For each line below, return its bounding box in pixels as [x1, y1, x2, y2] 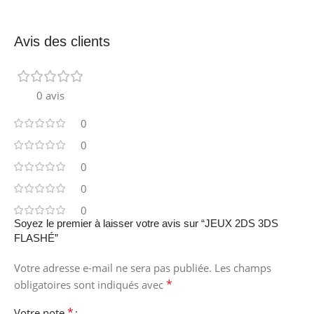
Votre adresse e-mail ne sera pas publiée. [14, 260, 212, 275]
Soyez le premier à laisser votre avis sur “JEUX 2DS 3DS [14, 217, 278, 229]
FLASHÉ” [14, 231, 58, 244]
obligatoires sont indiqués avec [14, 277, 166, 292]
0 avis [36, 88, 64, 102]
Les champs [214, 260, 271, 275]
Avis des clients [14, 33, 110, 49]
